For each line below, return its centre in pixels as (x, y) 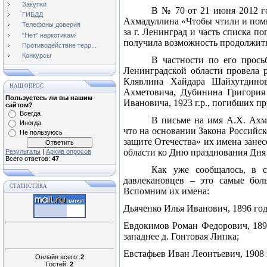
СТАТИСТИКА (28, 186)
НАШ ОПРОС (27, 86)
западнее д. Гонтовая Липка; (181, 236)
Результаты (23, 151)
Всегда (30, 113)
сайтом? (19, 105)
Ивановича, (148, 103)
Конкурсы (37, 56)
